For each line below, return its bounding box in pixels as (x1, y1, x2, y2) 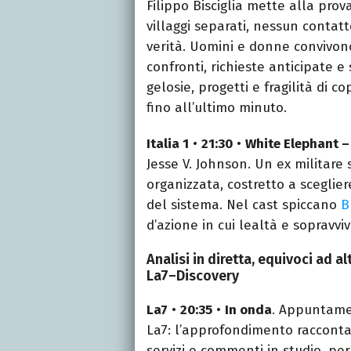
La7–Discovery (147, 266, 239, 284)
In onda (225, 301, 272, 318)
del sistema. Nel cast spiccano (147, 196, 341, 213)
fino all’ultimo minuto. (147, 99, 287, 116)
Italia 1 (147, 135, 189, 152)
